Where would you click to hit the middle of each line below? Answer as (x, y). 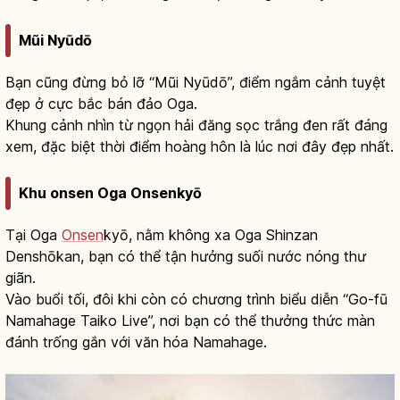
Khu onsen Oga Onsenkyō (110, 193)
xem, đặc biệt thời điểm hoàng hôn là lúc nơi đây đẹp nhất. (200, 146)
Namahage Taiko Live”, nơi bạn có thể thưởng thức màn (190, 321)
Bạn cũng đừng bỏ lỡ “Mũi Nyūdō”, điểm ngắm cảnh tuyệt (196, 82)
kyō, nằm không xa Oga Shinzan (211, 235)
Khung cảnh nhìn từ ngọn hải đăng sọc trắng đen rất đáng (196, 125)
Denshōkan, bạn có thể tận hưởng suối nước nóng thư (186, 257)
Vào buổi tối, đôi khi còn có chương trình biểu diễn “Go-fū (196, 300)
